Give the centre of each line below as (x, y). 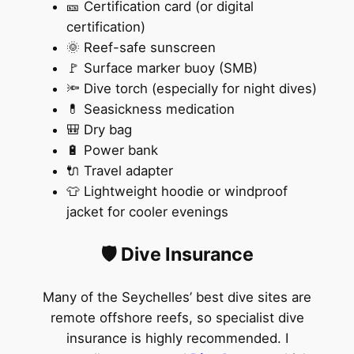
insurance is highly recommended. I (177, 338)
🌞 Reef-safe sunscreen (141, 48)
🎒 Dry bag (99, 130)
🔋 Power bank (112, 151)
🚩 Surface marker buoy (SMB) (162, 68)
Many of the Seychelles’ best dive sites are (177, 297)
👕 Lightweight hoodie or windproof (177, 192)
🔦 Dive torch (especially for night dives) (191, 89)
